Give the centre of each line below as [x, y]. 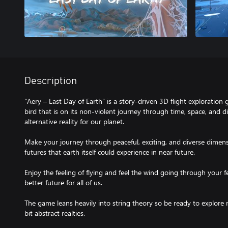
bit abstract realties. [55, 213]
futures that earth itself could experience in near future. [110, 152]
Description [51, 81]
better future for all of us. [63, 182]
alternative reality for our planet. [74, 121]
